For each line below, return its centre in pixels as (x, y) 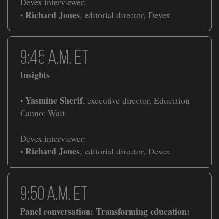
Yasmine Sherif (54, 100)
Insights (35, 75)
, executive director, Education (136, 100)
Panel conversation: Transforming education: (105, 211)
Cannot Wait (42, 113)
